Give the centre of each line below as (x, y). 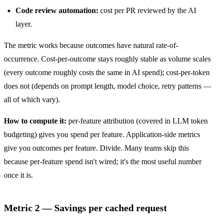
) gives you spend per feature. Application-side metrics (117, 134)
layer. (24, 24)
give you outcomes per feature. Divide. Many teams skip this (96, 148)
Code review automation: (57, 10)
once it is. (18, 175)
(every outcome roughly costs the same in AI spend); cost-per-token (107, 72)
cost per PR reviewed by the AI (147, 10)
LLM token (190, 121)
